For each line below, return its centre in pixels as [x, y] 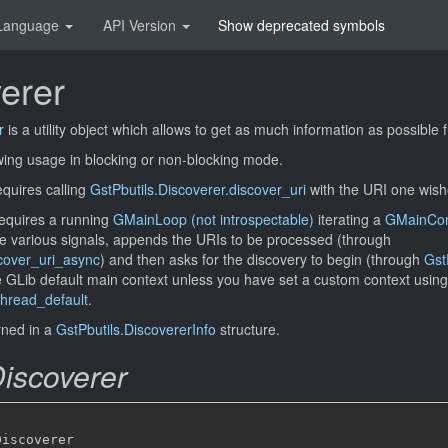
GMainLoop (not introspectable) [213, 219]
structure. [248, 329]
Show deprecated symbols [301, 25]
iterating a [349, 219]
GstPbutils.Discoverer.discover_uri [198, 189]
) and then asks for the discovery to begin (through [262, 259]
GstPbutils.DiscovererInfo [136, 329]
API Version [141, 25]
